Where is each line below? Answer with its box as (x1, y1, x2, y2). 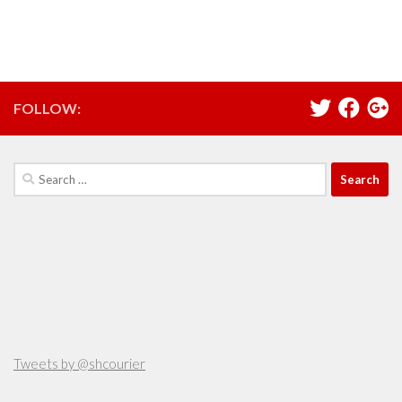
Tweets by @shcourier (13, 355, 145, 372)
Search (13, 164, 54, 181)
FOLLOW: (13, 100, 81, 118)
